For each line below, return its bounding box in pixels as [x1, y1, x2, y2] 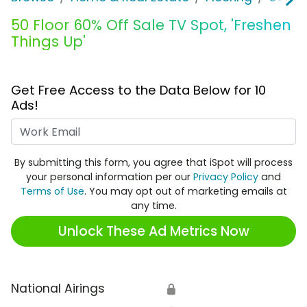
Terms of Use [20, 184, 84, 199]
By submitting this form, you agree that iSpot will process [14, 156, 293, 170]
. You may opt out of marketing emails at [84, 184, 287, 199]
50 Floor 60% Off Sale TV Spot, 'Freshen [11, 15, 291, 36]
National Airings [11, 280, 105, 297]
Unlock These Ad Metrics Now [58, 221, 249, 241]
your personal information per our [26, 170, 193, 184]
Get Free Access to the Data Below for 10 [11, 82, 266, 99]
